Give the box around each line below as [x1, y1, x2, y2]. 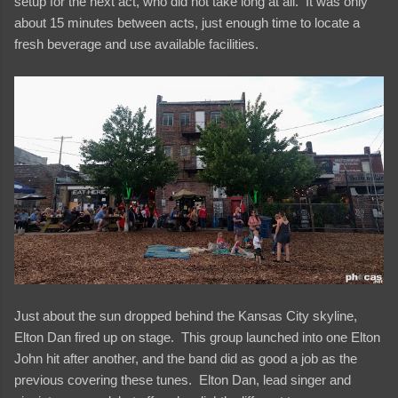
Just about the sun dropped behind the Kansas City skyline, [14, 307, 357, 323]
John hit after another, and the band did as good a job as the [14, 350, 357, 366]
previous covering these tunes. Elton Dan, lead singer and [14, 371, 351, 387]
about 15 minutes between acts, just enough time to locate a [14, 14, 360, 30]
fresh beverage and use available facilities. [14, 36, 259, 52]
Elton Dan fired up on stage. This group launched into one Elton [14, 329, 380, 345]
